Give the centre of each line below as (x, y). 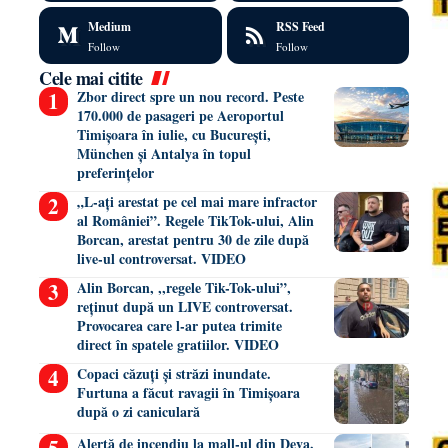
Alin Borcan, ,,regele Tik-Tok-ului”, (183, 288)
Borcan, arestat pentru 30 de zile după (192, 240)
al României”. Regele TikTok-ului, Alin (195, 221)
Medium (109, 27)
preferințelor (115, 173)
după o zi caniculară (138, 412)
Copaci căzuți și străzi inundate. (173, 374)
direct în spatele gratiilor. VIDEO (177, 345)
